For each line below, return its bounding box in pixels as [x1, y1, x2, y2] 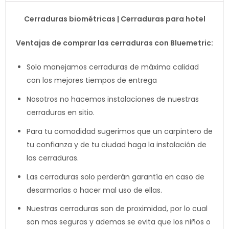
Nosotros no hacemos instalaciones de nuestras [27, 94, 199, 104]
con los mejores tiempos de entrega [27, 75, 157, 86]
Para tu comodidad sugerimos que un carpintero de [27, 126, 213, 136]
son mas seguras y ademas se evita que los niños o [27, 217, 211, 227]
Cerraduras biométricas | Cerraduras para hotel [24, 14, 205, 25]
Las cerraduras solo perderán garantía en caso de [27, 171, 204, 182]
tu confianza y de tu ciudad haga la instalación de [27, 139, 207, 150]
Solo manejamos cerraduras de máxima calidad [27, 62, 199, 73]
